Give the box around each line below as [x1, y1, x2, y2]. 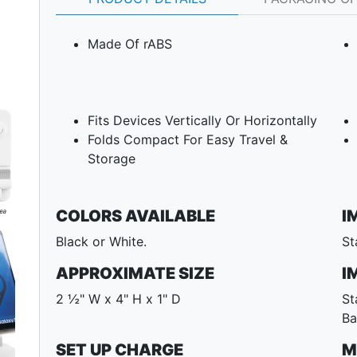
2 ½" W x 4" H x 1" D [56, 291, 181, 308]
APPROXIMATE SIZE [56, 264, 214, 284]
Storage [88, 151, 135, 167]
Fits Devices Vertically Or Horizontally [88, 112, 317, 129]
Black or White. [56, 233, 147, 250]
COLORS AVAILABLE [56, 206, 215, 226]
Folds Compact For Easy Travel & [88, 131, 288, 148]
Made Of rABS [88, 36, 172, 53]
